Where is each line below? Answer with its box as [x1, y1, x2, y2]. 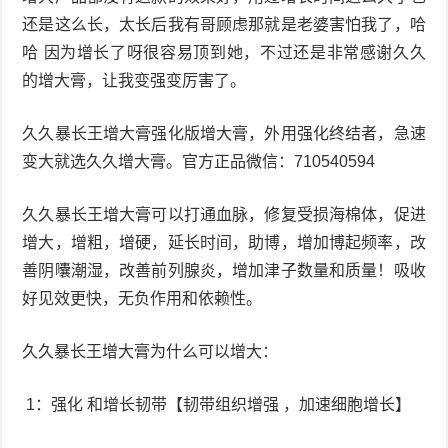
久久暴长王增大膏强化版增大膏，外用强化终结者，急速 [22, 124, 426, 142]
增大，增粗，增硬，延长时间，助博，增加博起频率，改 [22, 233, 426, 251]
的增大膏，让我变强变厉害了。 [22, 71, 247, 89]
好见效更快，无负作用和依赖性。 [22, 289, 263, 307]
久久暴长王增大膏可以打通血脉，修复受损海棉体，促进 [22, 205, 426, 223]
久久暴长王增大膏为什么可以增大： [22, 342, 279, 360]
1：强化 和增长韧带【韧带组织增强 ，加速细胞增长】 [22, 395, 412, 413]
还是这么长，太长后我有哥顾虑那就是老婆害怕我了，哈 [22, 15, 426, 33]
